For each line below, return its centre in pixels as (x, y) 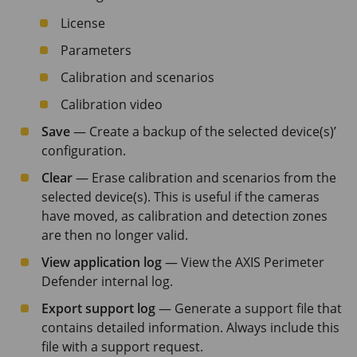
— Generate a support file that (249, 308)
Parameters (96, 50)
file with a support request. (122, 346)
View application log (102, 262)
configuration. (84, 150)
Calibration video (112, 104)
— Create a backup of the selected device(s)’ (203, 131)
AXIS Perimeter (280, 262)
